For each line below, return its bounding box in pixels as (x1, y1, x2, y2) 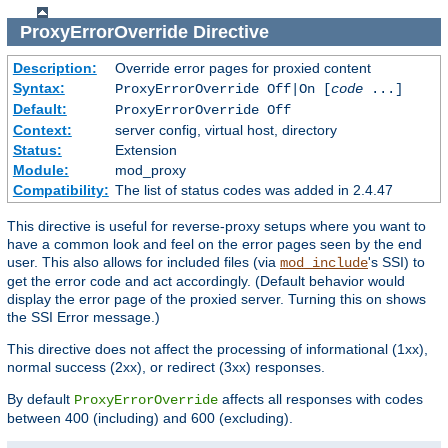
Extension (114, 142, 177, 159)
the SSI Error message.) (7, 309, 160, 326)
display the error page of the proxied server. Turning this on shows (7, 291, 426, 308)
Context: (12, 122, 72, 139)
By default (7, 391, 74, 408)
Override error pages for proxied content (114, 60, 371, 77)
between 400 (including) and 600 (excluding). (7, 410, 293, 427)
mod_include (280, 255, 368, 272)
